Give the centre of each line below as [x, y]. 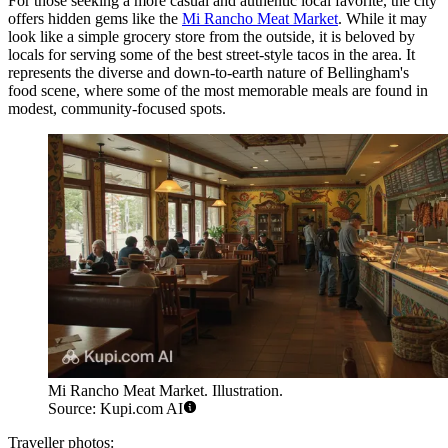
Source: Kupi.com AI [115, 409]
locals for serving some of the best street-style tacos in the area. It [211, 54]
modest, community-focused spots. [117, 108]
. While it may [382, 18]
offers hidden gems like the [95, 18]
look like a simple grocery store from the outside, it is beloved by [211, 36]
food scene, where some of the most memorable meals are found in [218, 90]
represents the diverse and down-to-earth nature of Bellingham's [208, 72]
